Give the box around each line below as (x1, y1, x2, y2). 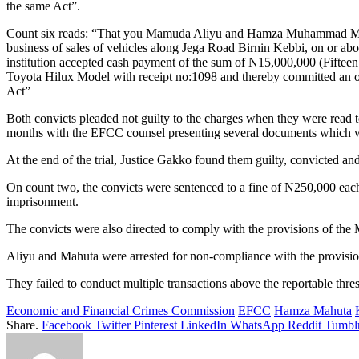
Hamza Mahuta (274, 304, 352, 318)
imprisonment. (6, 195, 79, 209)
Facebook (42, 318, 91, 333)
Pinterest (134, 318, 177, 333)
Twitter (95, 318, 131, 333)
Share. (6, 318, 38, 333)
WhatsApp (230, 318, 284, 333)
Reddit (288, 318, 321, 333)
